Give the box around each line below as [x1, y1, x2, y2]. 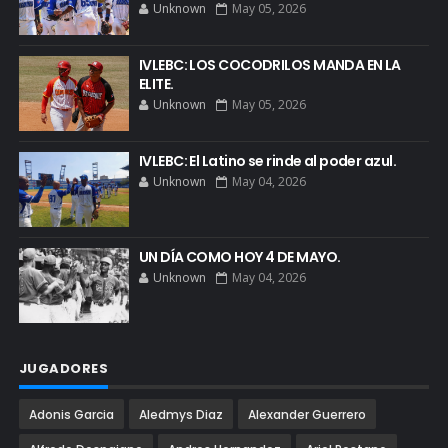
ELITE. [138, 73, 174, 94]
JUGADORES [18, 358, 109, 378]
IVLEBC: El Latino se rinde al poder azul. [138, 150, 396, 171]
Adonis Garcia [28, 405, 114, 423]
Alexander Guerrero [247, 405, 366, 423]
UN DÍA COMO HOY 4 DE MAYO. [138, 246, 341, 267]
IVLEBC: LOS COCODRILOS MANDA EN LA [138, 54, 401, 75]
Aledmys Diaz [138, 405, 223, 423]
